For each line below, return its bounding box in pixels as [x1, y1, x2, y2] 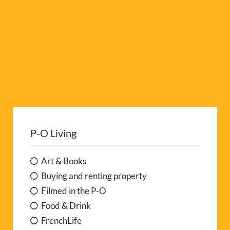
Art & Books [41, 156, 86, 167]
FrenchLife [41, 215, 82, 226]
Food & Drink [41, 200, 91, 212]
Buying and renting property [41, 170, 147, 182]
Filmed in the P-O [41, 185, 106, 197]
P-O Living [30, 127, 76, 140]
